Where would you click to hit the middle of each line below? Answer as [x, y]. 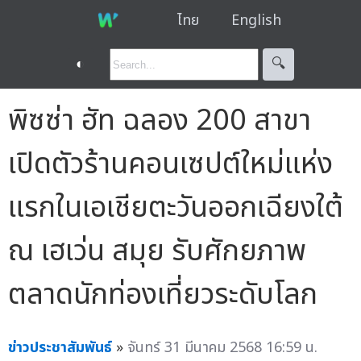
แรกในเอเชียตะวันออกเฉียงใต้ [176, 207]
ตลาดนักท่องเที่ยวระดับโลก [163, 295]
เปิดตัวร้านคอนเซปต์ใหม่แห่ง [170, 164]
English [256, 20]
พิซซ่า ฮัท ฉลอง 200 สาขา [160, 120]
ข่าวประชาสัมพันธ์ [60, 347]
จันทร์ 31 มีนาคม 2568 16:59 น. [222, 347]
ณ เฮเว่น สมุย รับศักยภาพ [157, 251]
